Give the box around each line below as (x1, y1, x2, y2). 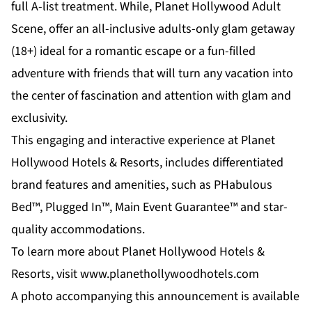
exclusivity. (11, 109, 68, 127)
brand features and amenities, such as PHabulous (11, 176, 272, 194)
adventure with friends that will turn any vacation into (11, 65, 293, 83)
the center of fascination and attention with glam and (11, 87, 291, 105)
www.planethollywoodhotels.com (80, 265, 259, 283)
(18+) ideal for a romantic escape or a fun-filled (11, 42, 256, 61)
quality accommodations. (11, 221, 145, 239)
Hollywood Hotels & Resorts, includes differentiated (11, 154, 283, 172)
